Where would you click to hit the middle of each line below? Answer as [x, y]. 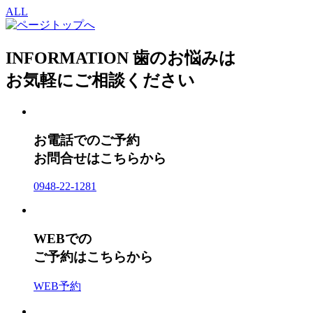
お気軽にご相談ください [100, 80]
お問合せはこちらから [100, 158]
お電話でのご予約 [87, 140]
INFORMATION [67, 58]
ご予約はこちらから [93, 256]
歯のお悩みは [182, 58]
